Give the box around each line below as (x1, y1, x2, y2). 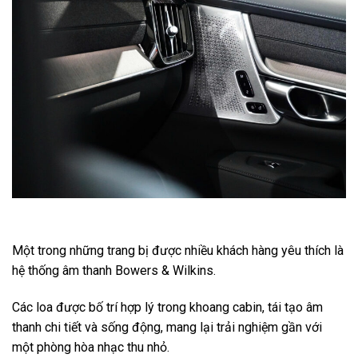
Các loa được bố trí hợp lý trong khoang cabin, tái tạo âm (12, 299, 323, 315)
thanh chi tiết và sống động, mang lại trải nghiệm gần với (12, 319, 322, 335)
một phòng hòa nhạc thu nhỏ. (12, 339, 169, 355)
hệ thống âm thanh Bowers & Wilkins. (12, 262, 216, 278)
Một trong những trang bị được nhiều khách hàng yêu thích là (12, 242, 344, 258)
